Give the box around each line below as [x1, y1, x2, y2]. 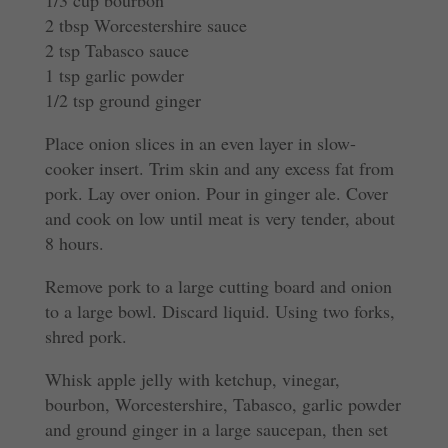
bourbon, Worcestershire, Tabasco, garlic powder [44, 391, 401, 416]
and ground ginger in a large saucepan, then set [44, 416, 388, 441]
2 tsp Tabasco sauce [44, 37, 189, 62]
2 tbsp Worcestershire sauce [44, 12, 247, 37]
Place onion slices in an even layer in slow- [44, 130, 356, 155]
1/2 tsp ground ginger [44, 87, 201, 112]
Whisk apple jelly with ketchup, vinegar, [44, 366, 340, 391]
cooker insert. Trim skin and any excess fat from [44, 155, 394, 180]
